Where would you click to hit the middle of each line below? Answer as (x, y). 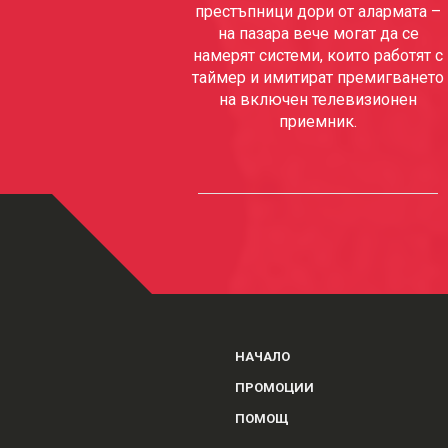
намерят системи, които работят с (318, 55)
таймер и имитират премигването (318, 77)
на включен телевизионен (318, 99)
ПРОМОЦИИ (275, 387)
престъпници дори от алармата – (318, 11)
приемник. (318, 121)
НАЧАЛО (263, 356)
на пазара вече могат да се (318, 33)
